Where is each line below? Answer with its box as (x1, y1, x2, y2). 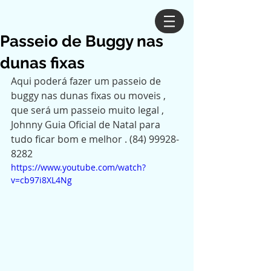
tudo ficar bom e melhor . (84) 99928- (11, 132, 179, 146)
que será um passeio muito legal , (11, 103, 169, 117)
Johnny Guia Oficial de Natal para (11, 118, 163, 131)
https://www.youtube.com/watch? (11, 162, 146, 173)
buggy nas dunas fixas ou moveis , (11, 89, 168, 102)
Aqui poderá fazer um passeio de (11, 74, 163, 88)
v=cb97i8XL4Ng (11, 174, 72, 186)
